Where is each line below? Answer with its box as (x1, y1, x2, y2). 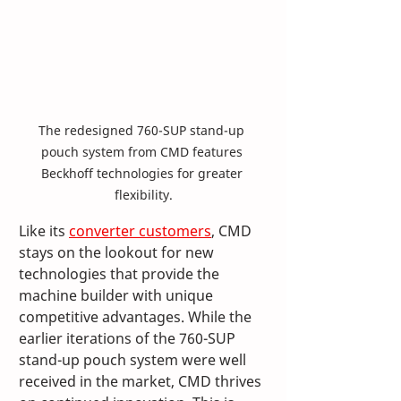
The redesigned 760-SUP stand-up (38, 121, 248, 139)
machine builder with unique (19, 285, 217, 305)
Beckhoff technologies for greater (40, 164, 246, 182)
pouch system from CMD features (40, 142, 246, 160)
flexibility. (114, 185, 173, 203)
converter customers (69, 220, 211, 241)
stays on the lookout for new (19, 242, 218, 262)
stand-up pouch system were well (19, 349, 250, 370)
